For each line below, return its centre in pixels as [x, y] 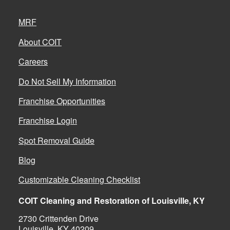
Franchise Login [48, 121]
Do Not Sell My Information [67, 81]
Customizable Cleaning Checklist [79, 180]
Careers [33, 62]
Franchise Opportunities [62, 101]
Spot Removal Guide [56, 140]
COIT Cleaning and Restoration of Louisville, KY [112, 200]
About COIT [40, 42]
